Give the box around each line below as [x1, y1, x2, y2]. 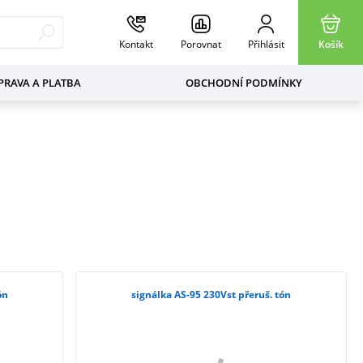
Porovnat [181, 38, 221, 50]
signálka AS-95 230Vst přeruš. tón [131, 288, 292, 301]
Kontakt [119, 38, 153, 50]
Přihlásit [247, 38, 284, 50]
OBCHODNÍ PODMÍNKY [185, 75, 302, 90]
